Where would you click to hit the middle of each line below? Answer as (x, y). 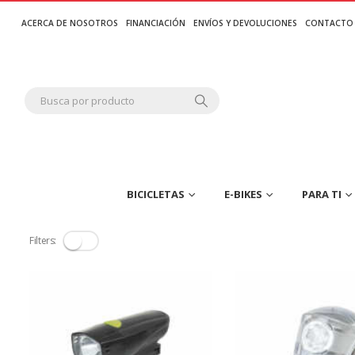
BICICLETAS (156, 195)
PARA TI (322, 195)
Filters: (43, 241)
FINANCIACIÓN (156, 23)
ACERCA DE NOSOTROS (70, 23)
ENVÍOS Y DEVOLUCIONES (246, 23)
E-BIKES (243, 195)
